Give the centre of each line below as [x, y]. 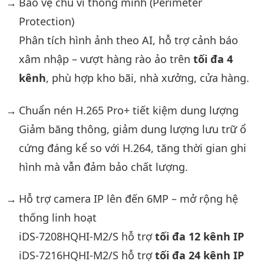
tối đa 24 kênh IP [199, 255]
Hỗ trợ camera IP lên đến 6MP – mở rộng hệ [128, 199]
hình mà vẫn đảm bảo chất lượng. [103, 166]
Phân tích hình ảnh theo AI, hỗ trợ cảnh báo [128, 40]
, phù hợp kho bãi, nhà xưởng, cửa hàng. [147, 78]
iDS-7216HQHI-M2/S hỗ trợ [87, 255]
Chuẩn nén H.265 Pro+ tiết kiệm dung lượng [128, 110]
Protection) [46, 21]
